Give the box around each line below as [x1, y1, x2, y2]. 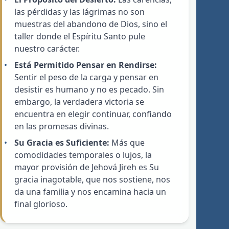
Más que [109, 137, 145, 149]
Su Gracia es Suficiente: [14, 137, 109, 149]
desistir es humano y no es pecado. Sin [14, 84, 164, 96]
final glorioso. [14, 198, 67, 210]
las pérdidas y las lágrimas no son [14, 6, 145, 18]
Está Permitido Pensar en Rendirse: [14, 59, 157, 71]
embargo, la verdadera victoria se [14, 96, 144, 108]
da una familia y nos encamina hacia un [14, 186, 166, 198]
